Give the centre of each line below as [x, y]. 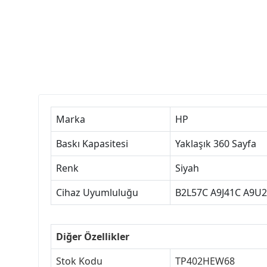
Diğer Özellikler [93, 236]
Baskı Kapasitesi [92, 143]
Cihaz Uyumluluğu [97, 192]
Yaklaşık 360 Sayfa [216, 143]
